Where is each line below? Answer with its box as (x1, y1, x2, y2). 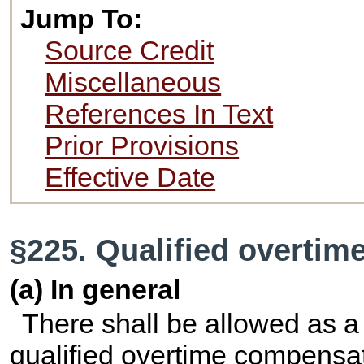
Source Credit (45, 35, 214, 67)
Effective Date (45, 162, 216, 193)
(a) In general (10, 274, 181, 305)
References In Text (45, 98, 274, 130)
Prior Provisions (45, 130, 240, 162)
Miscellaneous (45, 67, 222, 98)
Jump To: (20, 3, 143, 35)
